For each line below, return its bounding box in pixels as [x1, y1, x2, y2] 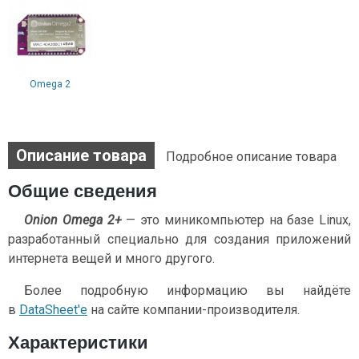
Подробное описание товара [166, 149, 337, 164]
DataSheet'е [19, 302, 87, 317]
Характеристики [8, 333, 148, 353]
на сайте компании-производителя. [87, 302, 300, 317]
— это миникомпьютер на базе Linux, [121, 212, 351, 228]
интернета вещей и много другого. [8, 251, 215, 266]
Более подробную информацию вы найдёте [24, 283, 351, 298]
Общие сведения [8, 181, 157, 201]
